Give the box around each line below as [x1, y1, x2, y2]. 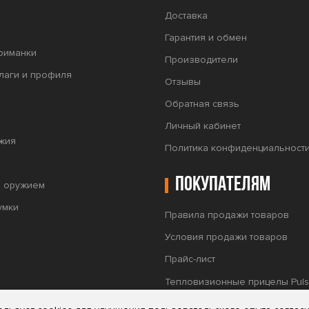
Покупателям [175, 175, 270, 196]
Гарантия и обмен [164, 32, 247, 43]
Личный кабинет [164, 120, 241, 132]
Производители [164, 54, 238, 66]
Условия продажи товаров [164, 231, 288, 243]
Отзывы [164, 76, 201, 88]
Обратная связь [164, 98, 239, 110]
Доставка [164, 10, 208, 21]
